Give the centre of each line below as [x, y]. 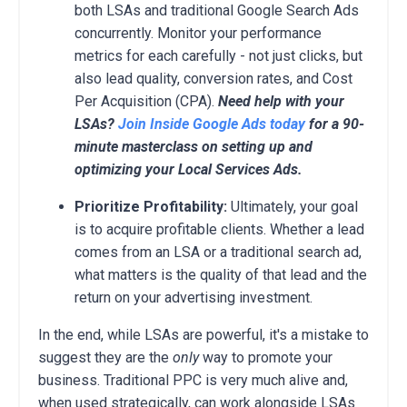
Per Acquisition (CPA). [146, 101]
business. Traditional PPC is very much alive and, [193, 380]
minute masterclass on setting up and [194, 146]
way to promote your [266, 357]
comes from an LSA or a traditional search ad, [218, 252]
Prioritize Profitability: [151, 206]
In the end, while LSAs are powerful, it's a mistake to [203, 334]
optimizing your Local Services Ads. [189, 169]
